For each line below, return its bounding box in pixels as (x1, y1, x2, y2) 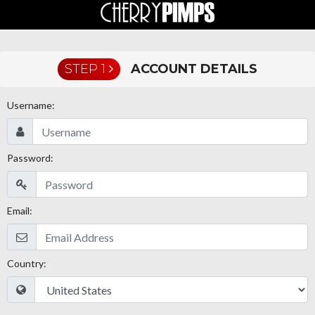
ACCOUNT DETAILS (127, 61, 257, 77)
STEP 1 (65, 61, 109, 77)
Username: (7, 99, 55, 111)
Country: (7, 257, 46, 269)
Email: (7, 205, 32, 217)
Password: (7, 152, 53, 164)
